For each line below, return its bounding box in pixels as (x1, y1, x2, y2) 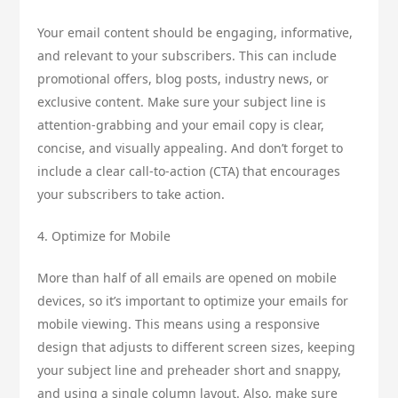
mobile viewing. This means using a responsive (37, 315, 321, 333)
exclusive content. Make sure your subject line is (37, 93, 327, 111)
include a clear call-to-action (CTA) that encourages (37, 163, 341, 180)
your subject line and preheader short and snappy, (37, 362, 342, 379)
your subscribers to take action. (37, 186, 226, 203)
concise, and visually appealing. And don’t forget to (37, 139, 344, 157)
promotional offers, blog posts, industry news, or (37, 70, 330, 88)
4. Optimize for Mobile (37, 227, 171, 245)
